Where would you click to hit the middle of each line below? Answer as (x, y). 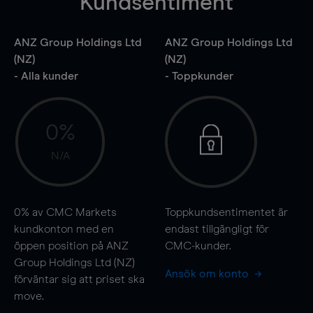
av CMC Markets (73, 212)
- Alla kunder (46, 76)
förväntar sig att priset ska (79, 279)
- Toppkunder (199, 76)
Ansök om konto (208, 274)
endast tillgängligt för (217, 229)
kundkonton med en (64, 229)
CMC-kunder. (198, 246)
